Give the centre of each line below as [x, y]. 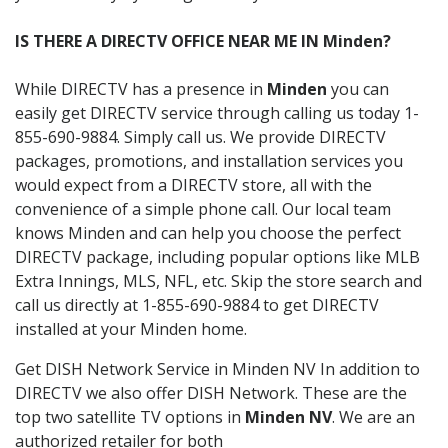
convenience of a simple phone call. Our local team [203, 208]
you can [358, 88]
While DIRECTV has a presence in [141, 88]
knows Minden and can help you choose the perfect [208, 232]
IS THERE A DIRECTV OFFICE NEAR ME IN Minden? [203, 40]
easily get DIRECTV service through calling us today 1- [217, 112]
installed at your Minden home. [131, 328]
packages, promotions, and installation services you [209, 160]
